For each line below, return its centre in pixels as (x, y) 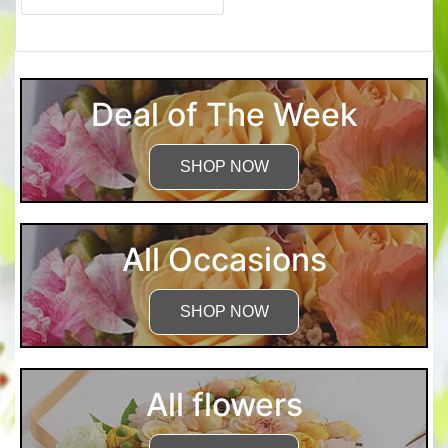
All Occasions (224, 260)
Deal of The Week (224, 115)
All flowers (224, 405)
